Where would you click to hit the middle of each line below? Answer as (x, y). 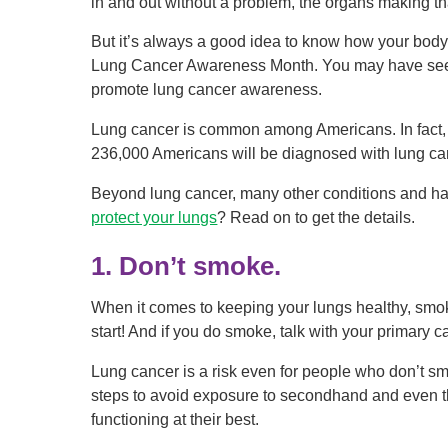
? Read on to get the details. (316, 217)
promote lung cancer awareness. (207, 90)
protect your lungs (154, 217)
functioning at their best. (175, 420)
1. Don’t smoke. (186, 265)
